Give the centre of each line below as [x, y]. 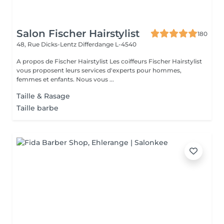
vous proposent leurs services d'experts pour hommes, [99, 70]
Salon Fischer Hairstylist [78, 33]
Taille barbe [37, 108]
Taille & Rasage [43, 96]
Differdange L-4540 [107, 44]
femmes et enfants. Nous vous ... [95, 79]
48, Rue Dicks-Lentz [47, 44]
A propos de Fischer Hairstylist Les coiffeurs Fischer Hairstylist [63, 61]
